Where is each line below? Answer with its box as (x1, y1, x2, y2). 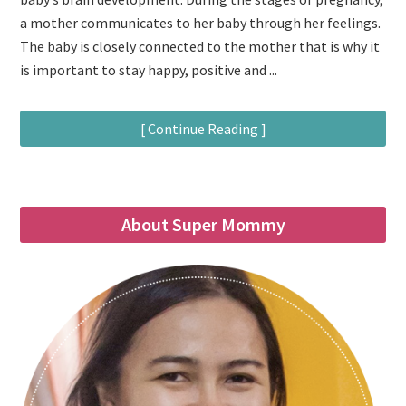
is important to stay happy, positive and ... (20, 61, 278, 79)
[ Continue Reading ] (140, 120, 266, 138)
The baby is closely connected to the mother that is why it (20, 37, 381, 55)
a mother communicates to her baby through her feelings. (20, 14, 382, 32)
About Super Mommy (121, 213, 285, 236)
